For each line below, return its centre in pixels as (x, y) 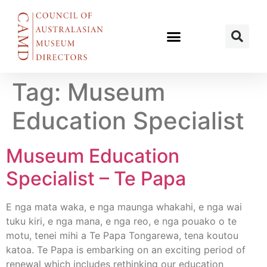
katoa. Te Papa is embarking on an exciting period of (126, 250)
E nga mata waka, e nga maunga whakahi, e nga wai (124, 207)
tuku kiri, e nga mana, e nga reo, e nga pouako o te (121, 221)
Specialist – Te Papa (96, 178)
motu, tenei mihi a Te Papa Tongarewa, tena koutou (122, 235)
